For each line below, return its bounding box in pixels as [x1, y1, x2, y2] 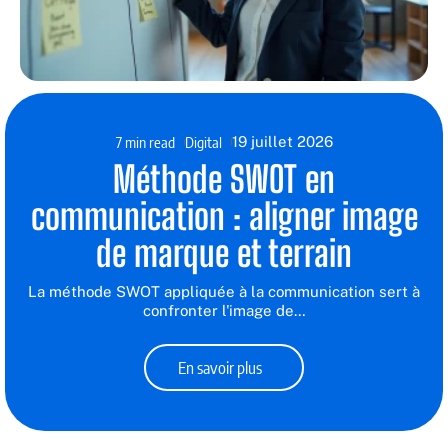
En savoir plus [178, 356, 263, 378]
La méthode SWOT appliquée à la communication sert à [28, 282, 420, 300]
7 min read [115, 132, 175, 151]
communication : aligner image [30, 194, 418, 238]
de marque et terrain [96, 231, 352, 275]
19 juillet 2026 [231, 132, 333, 150]
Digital [184, 132, 222, 151]
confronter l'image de [142, 301, 294, 319]
